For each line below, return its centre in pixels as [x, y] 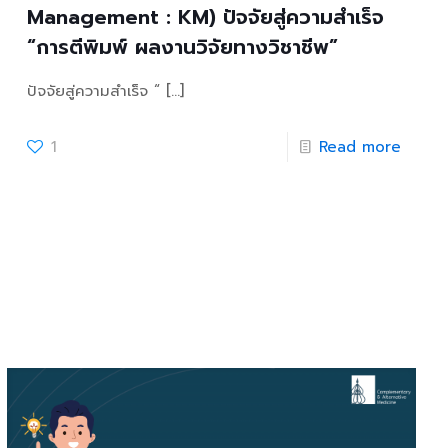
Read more [359, 147]
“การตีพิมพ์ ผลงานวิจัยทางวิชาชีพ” [182, 47]
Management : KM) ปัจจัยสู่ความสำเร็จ [205, 17]
